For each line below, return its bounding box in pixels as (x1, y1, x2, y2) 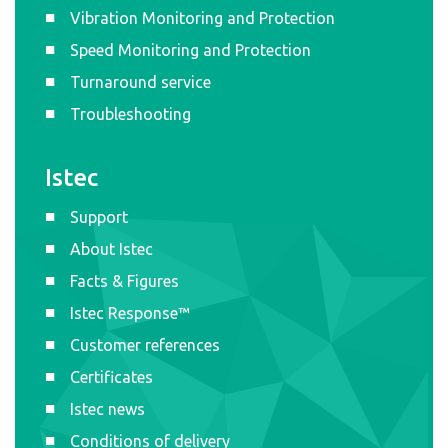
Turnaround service (70, 72, 211, 91)
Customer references (70, 335, 220, 354)
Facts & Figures (70, 271, 179, 290)
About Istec (70, 239, 153, 258)
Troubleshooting (70, 104, 191, 123)
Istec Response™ (70, 303, 190, 322)
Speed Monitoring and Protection (70, 40, 311, 59)
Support (70, 207, 128, 226)
